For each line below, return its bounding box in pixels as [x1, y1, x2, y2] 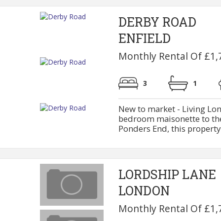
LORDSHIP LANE [118, 166, 216, 183]
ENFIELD [118, 30, 171, 46]
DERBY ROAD [118, 13, 196, 30]
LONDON [118, 183, 170, 199]
